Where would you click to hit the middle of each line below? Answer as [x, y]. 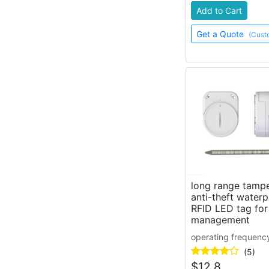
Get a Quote [221, 34]
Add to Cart [219, 10]
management [220, 220]
